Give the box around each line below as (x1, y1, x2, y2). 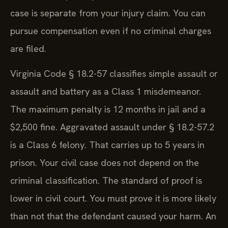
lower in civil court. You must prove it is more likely (10, 192, 216, 205)
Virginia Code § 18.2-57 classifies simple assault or (10, 68, 218, 80)
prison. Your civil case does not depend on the (10, 157, 199, 169)
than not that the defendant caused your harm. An (10, 210, 216, 222)
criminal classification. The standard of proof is (10, 175, 202, 187)
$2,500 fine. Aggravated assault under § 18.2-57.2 (10, 121, 214, 133)
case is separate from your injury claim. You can (10, 7, 206, 19)
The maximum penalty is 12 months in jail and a (10, 103, 206, 116)
